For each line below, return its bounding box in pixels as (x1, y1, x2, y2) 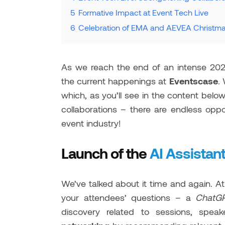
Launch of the (61, 144, 150, 162)
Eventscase (169, 75, 218, 87)
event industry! (61, 118, 121, 129)
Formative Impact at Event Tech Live (78, 8, 208, 18)
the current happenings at (61, 75, 169, 87)
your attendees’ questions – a (61, 192, 196, 203)
